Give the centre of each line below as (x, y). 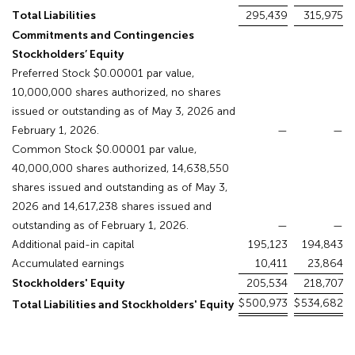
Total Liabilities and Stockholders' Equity (123, 305)
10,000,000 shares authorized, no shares (116, 93)
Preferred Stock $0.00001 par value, (103, 74)
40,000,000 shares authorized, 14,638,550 (120, 169)
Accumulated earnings (68, 264)
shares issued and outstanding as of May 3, (120, 188)
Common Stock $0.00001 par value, (104, 150)
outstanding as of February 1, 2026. (100, 226)
